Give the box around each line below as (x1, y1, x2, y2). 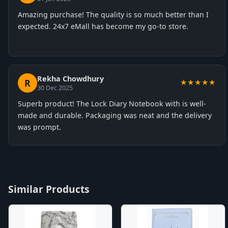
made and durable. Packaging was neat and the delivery (18, 110, 212, 120)
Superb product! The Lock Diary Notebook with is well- (18, 99, 206, 108)
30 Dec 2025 (37, 83, 73, 92)
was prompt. (18, 122, 61, 132)
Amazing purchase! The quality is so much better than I (18, 10, 209, 19)
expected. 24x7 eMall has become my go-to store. (18, 21, 188, 31)
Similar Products (8, 182, 90, 196)
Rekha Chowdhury (37, 74, 104, 83)
